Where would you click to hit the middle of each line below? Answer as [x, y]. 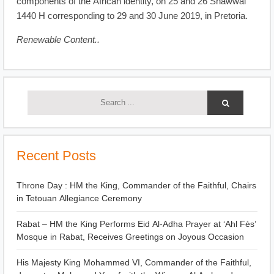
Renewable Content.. [58, 40]
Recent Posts [56, 156]
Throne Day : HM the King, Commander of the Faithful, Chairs [136, 185]
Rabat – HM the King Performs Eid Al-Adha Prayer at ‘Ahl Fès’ [136, 224]
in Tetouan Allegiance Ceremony [79, 198]
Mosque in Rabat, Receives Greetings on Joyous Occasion [130, 237]
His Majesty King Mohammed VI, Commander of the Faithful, [134, 262]
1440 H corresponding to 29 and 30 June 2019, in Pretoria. [132, 17]
